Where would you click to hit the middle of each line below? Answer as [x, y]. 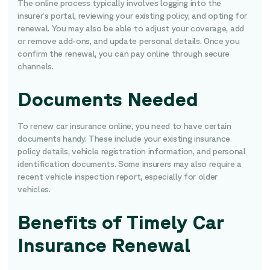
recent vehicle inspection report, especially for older [118, 177]
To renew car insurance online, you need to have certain [124, 126]
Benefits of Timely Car [121, 221]
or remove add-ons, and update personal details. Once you [129, 41]
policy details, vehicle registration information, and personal [132, 151]
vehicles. [34, 189]
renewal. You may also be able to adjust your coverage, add [131, 28]
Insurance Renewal [104, 244]
